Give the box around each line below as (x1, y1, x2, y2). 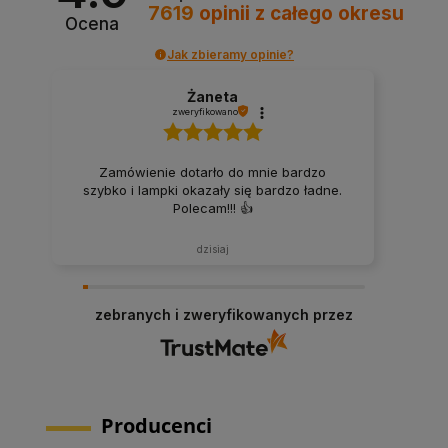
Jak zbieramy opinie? (167, 46, 294, 62)
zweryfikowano (171, 105, 238, 117)
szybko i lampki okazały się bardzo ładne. (83, 182, 343, 199)
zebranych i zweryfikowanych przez (95, 305, 353, 323)
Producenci (101, 411, 212, 439)
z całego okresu (254, 2, 404, 26)
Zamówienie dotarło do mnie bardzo (99, 164, 327, 181)
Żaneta (187, 87, 239, 105)
